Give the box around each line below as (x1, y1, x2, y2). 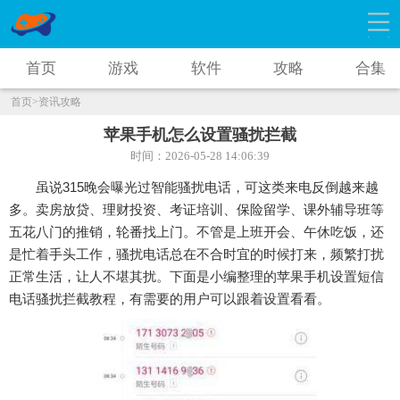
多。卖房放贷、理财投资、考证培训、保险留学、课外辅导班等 (9, 202, 384, 218)
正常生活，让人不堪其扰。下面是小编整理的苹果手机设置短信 (9, 269, 384, 285)
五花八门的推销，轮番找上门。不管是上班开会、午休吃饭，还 (9, 224, 384, 240)
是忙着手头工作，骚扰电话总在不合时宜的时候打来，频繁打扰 (9, 246, 384, 262)
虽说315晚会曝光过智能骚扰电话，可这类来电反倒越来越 (36, 179, 379, 196)
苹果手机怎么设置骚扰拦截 (104, 126, 296, 145)
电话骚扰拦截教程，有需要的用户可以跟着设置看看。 (9, 291, 330, 307)
